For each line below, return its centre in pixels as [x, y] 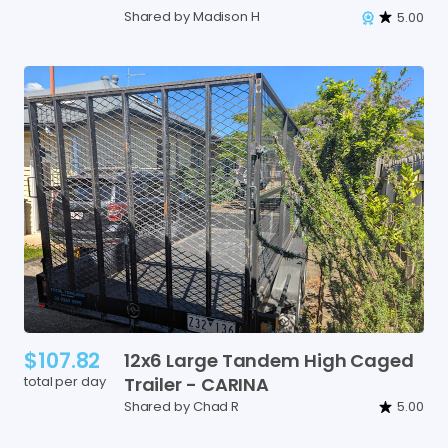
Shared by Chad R [181, 406]
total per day [65, 382]
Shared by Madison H [191, 17]
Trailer [153, 385]
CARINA [235, 385]
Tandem [261, 361]
